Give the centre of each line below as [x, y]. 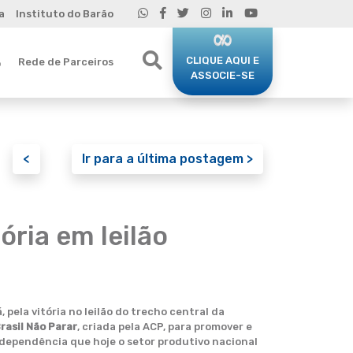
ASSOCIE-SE [223, 75]
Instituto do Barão [64, 14]
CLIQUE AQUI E [223, 60]
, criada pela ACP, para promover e [165, 327]
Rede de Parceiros [65, 61]
